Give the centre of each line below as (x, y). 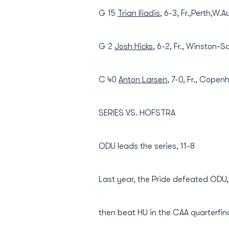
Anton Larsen (143, 80)
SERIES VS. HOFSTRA (137, 113)
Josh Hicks (134, 47)
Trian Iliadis (139, 13)
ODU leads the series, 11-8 (147, 146)
